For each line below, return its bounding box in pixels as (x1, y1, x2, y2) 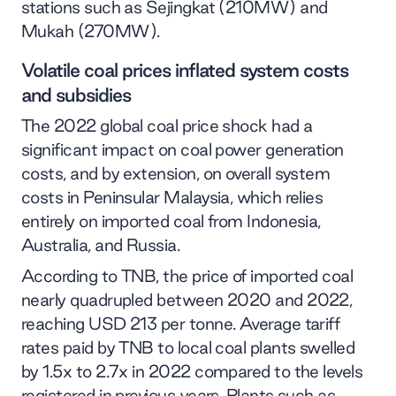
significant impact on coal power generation (21, 139, 344, 159)
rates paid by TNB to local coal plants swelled (21, 337, 355, 357)
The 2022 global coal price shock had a (21, 115, 313, 135)
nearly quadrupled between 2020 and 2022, (21, 289, 353, 309)
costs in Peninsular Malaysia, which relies (21, 187, 324, 207)
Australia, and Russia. (21, 234, 180, 255)
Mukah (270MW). (21, 20, 160, 41)
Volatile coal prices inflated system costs (21, 58, 348, 80)
